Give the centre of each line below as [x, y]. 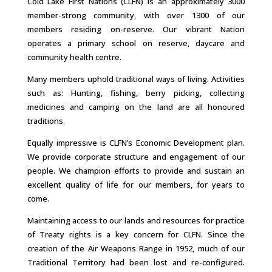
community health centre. [74, 57]
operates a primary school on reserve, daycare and [136, 43]
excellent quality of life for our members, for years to [136, 185]
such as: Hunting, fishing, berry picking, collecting [136, 93]
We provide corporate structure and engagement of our [136, 157]
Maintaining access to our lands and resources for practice [136, 220]
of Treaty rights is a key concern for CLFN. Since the [136, 234]
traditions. [46, 121]
